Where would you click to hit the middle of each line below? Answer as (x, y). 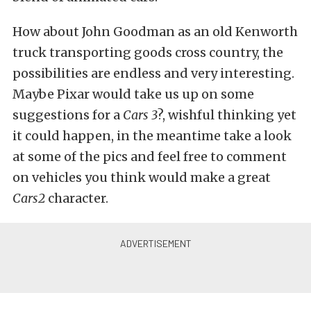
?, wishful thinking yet (227, 115)
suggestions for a (68, 115)
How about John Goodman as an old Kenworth (155, 32)
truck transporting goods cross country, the (148, 52)
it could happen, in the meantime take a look (152, 136)
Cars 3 (140, 115)
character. (77, 198)
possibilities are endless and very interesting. (153, 73)
